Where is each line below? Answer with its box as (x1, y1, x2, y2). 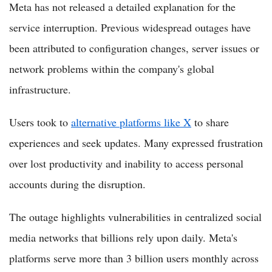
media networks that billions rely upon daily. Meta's (9, 229, 237, 245)
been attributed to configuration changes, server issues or (9, 40, 259, 55)
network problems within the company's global (9, 61, 214, 76)
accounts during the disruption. (9, 176, 146, 191)
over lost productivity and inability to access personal (9, 155, 243, 171)
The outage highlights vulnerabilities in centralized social (9, 209, 262, 224)
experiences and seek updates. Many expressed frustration (9, 135, 263, 150)
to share (191, 114, 229, 129)
